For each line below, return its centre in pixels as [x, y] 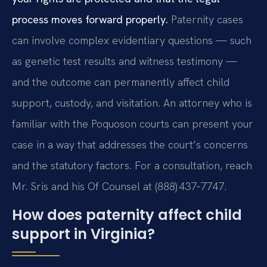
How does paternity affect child [127, 215]
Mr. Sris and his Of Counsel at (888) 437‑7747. [119, 187]
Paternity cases [206, 20]
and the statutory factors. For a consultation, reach [132, 166]
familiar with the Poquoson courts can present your [133, 124]
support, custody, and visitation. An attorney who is [132, 103]
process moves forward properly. [90, 20]
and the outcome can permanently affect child [121, 82]
